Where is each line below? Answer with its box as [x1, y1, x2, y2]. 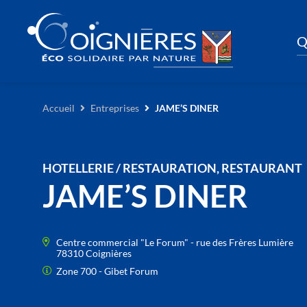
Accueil [42, 101, 75, 114]
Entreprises [90, 101, 139, 114]
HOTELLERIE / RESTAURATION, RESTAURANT [42, 160, 302, 176]
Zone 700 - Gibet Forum [56, 265, 158, 278]
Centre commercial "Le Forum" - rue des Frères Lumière [56, 236, 293, 249]
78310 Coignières [56, 247, 132, 260]
